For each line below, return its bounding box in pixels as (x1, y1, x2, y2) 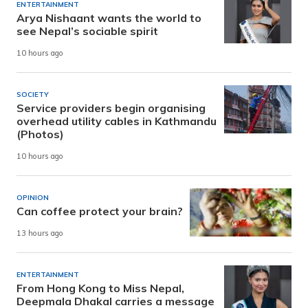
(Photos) (16, 127, 64, 142)
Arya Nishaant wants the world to (16, 11, 201, 25)
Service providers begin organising (16, 101, 206, 115)
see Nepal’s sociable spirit (16, 24, 158, 38)
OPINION (16, 193, 49, 203)
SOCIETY (16, 90, 49, 100)
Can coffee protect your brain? (16, 204, 183, 219)
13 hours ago (16, 228, 63, 239)
